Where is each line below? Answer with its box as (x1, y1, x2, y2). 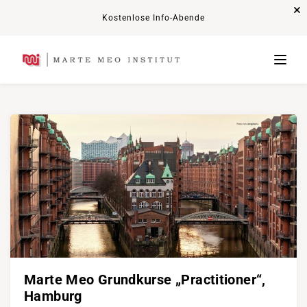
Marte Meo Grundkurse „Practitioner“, (24, 271, 266, 288)
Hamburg (24, 288, 82, 304)
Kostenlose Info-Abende (102, 12, 205, 23)
